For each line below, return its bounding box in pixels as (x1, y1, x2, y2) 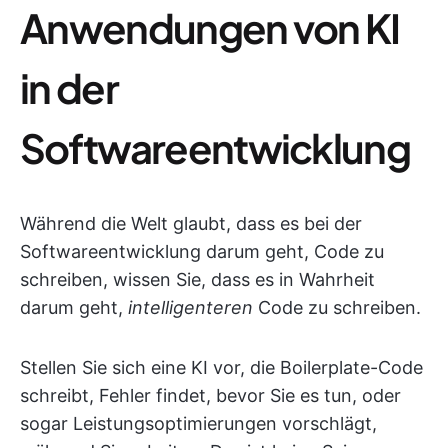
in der (20, 62, 118, 113)
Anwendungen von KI (20, 2, 400, 53)
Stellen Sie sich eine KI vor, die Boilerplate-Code (20, 357, 423, 378)
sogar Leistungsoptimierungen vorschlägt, (20, 413, 377, 434)
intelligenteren (128, 297, 253, 318)
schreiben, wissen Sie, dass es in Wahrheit (20, 269, 375, 290)
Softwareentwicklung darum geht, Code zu (20, 241, 384, 262)
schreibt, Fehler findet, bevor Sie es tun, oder (20, 385, 401, 406)
